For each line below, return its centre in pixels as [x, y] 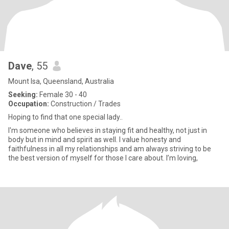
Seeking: [23, 95]
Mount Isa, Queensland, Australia [61, 81]
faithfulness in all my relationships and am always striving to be [110, 149]
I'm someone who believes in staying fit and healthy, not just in [108, 130]
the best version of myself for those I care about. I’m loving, [103, 158]
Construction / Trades [85, 104]
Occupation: [29, 104]
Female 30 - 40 [62, 95]
